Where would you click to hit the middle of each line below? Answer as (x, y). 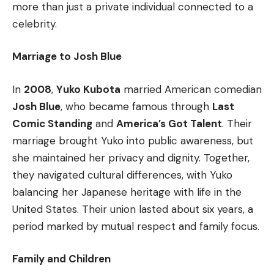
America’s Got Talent (169, 123)
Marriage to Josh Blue (67, 57)
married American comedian (191, 89)
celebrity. (35, 24)
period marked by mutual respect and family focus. (136, 226)
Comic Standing (52, 123)
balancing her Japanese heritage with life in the (127, 192)
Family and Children (61, 259)
